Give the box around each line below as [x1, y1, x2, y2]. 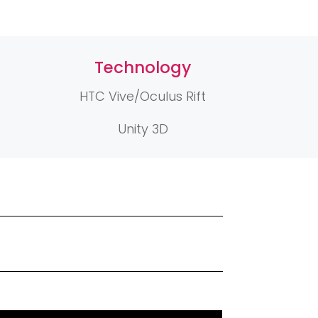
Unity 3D [117, 120, 168, 138]
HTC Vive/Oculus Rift [79, 87, 207, 106]
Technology [94, 56, 192, 79]
